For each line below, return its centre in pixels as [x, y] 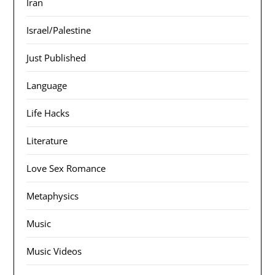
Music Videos [54, 251]
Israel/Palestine [59, 30]
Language [47, 86]
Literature [47, 141]
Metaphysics [53, 196]
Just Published [56, 58]
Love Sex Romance [66, 168]
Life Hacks [48, 113]
